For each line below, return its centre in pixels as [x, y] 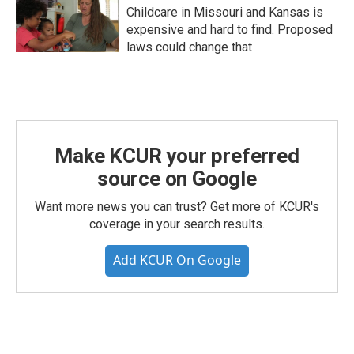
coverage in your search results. [177, 224]
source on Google [177, 179]
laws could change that [189, 47]
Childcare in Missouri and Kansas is [225, 12]
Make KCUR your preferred [177, 156]
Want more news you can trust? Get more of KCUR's [177, 207]
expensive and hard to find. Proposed [230, 30]
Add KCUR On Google [177, 260]
